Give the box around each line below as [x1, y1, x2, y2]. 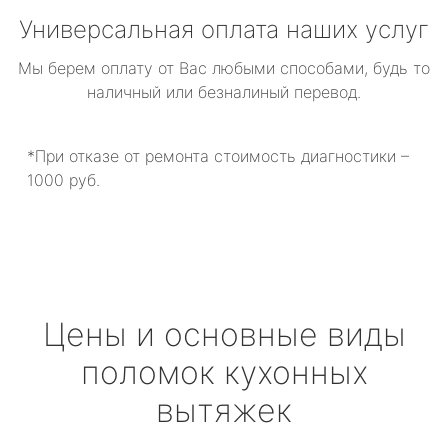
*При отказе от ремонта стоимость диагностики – [27, 146, 409, 166]
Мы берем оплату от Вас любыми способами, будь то [18, 58, 430, 78]
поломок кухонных [80, 353, 368, 392]
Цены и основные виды [42, 315, 406, 354]
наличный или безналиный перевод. [87, 82, 361, 102]
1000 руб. [27, 170, 100, 190]
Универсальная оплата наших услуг [19, 15, 429, 44]
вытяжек [156, 391, 292, 430]
